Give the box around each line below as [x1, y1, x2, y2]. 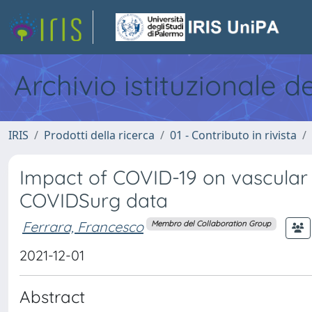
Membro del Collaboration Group [151, 219, 272, 229]
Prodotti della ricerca [44, 127, 155, 143]
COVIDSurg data [19, 188, 168, 212]
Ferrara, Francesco [22, 217, 143, 235]
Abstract [19, 286, 85, 307]
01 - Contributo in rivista [170, 127, 297, 143]
